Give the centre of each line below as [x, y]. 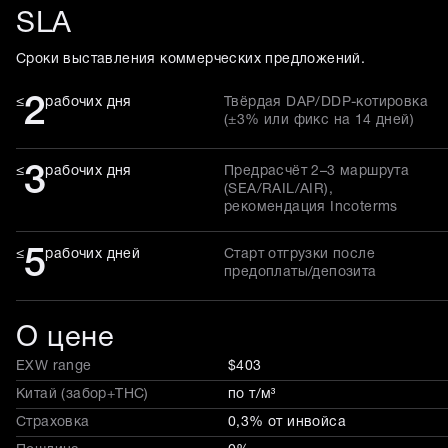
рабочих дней [93, 254]
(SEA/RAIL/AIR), [279, 189]
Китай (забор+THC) [82, 394]
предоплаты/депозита [300, 272]
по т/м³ [252, 394]
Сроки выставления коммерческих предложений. [191, 59]
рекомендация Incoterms [311, 207]
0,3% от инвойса [287, 422]
